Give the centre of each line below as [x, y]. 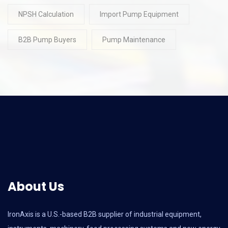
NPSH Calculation [46, 14]
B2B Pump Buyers [47, 39]
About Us [36, 186]
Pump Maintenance [134, 39]
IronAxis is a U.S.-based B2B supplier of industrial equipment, [105, 214]
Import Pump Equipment [139, 14]
